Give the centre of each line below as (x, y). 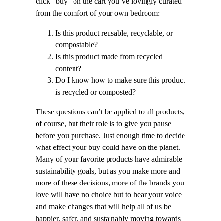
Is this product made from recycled (109, 56)
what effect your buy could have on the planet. (108, 148)
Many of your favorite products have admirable (109, 160)
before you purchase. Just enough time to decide (110, 136)
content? (68, 68)
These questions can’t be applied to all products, (110, 112)
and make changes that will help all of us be (103, 207)
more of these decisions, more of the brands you (110, 183)
